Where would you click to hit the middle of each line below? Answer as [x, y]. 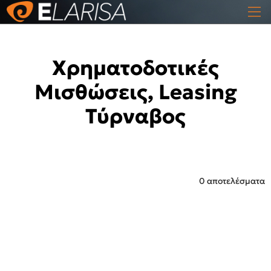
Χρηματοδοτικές [135, 68]
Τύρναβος [135, 116]
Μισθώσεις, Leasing [135, 92]
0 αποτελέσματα [232, 181]
